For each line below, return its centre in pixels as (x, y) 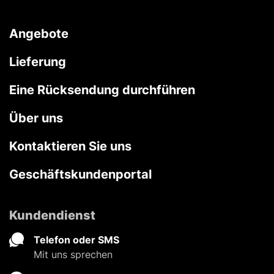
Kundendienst (52, 215)
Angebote (39, 33)
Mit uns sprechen (73, 254)
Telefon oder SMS (76, 239)
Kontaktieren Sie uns (70, 146)
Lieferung (38, 61)
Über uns (36, 118)
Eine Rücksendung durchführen (102, 90)
